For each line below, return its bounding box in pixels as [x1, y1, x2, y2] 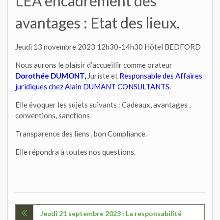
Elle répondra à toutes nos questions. [15, 147, 136, 156]
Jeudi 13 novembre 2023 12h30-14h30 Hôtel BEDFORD [15, 42, 201, 51]
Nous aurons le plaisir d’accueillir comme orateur [15, 60, 172, 69]
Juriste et [86, 71, 119, 80]
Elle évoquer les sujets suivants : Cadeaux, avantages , [15, 100, 191, 109]
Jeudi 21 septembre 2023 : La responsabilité [40, 209, 182, 218]
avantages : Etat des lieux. [15, 14, 180, 31]
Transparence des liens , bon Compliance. [15, 129, 147, 138]
